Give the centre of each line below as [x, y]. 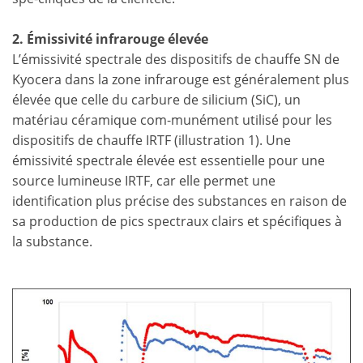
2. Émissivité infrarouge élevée [110, 39]
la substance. [52, 241]
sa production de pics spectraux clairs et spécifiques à [177, 221]
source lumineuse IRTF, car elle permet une [144, 181]
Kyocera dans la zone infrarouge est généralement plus [181, 79]
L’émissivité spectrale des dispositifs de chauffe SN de [176, 59]
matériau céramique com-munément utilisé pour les [172, 120]
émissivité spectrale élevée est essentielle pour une [169, 160]
